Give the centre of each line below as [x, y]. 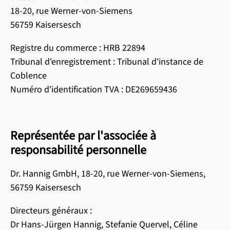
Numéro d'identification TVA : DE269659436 [94, 90]
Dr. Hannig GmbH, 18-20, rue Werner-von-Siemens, [108, 174]
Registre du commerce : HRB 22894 [80, 48]
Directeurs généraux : [51, 211]
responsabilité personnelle [78, 150]
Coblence [28, 76]
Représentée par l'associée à [83, 136]
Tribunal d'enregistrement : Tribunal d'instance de [107, 62]
